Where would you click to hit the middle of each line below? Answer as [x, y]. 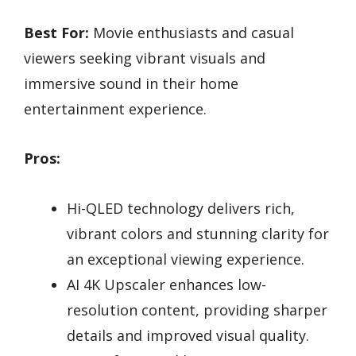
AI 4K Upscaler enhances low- [166, 284]
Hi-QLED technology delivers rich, [181, 208]
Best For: [56, 32]
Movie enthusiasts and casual [192, 32]
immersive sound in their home [131, 83]
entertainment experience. [115, 108]
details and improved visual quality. [188, 335]
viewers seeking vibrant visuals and [145, 58]
